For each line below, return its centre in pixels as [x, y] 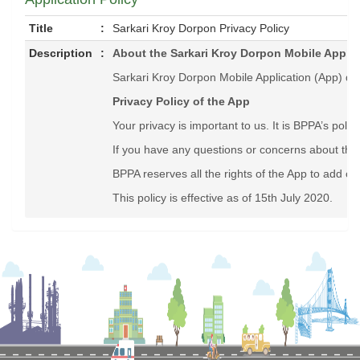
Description [61, 53]
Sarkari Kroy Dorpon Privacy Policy [201, 28]
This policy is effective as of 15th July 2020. [223, 198]
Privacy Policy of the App [181, 101]
